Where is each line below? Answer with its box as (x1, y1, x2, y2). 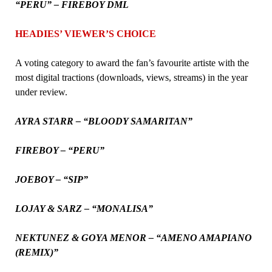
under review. (15, 86, 67, 97)
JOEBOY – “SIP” (15, 174, 88, 185)
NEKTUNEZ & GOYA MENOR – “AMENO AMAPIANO (15, 232, 252, 243)
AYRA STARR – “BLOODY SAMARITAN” (15, 115, 192, 126)
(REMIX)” (15, 246, 58, 257)
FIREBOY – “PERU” (15, 144, 104, 155)
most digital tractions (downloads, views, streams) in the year (15, 72, 248, 83)
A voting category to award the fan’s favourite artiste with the (15, 57, 249, 68)
